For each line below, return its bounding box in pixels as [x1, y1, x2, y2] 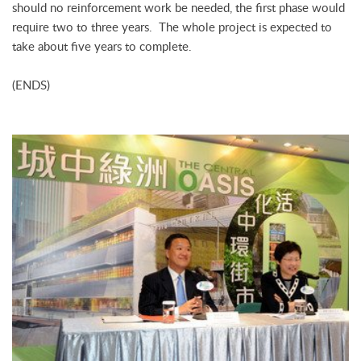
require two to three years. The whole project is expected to [12, 19, 332, 35]
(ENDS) [12, 77, 50, 93]
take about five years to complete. [12, 38, 192, 55]
